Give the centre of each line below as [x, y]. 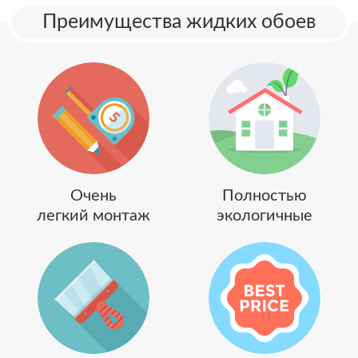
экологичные [265, 216]
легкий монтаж [93, 216]
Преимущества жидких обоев [179, 22]
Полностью [265, 196]
